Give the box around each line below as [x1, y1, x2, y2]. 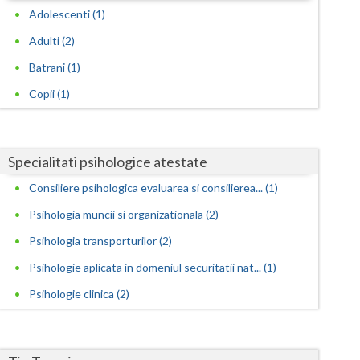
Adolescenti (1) [29, 7, 106, 22]
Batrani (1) [29, 60, 81, 75]
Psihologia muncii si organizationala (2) [29, 207, 219, 222]
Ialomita [117, 60, 161, 75]
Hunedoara [117, 28, 176, 43]
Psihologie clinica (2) [29, 287, 130, 301]
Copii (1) [29, 87, 71, 101]
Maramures [117, 157, 178, 171]
